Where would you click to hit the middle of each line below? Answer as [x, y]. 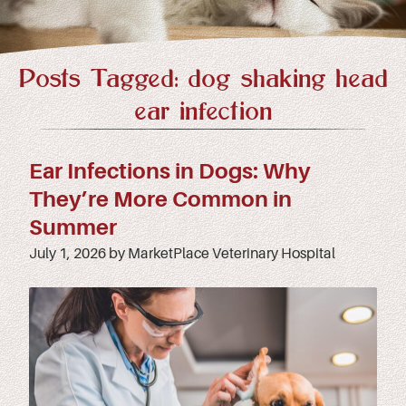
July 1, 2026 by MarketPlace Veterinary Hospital [182, 253]
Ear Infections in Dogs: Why [170, 171]
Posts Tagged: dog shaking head [203, 79]
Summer [73, 227]
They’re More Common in [160, 199]
